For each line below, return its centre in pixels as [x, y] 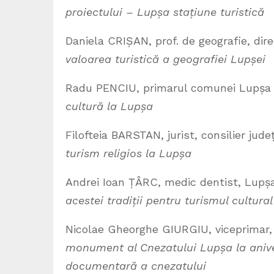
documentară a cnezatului [136, 266]
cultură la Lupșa [109, 106]
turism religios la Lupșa [128, 153]
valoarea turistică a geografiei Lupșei [165, 59]
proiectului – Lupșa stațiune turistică [165, 12]
